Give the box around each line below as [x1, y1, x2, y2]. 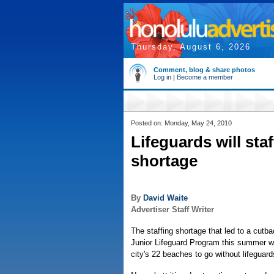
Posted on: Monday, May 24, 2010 [131, 119, 232, 127]
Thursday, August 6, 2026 [131, 42, 251, 51]
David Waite [143, 193, 188, 202]
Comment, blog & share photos [154, 66, 255, 73]
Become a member [177, 73, 233, 81]
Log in [154, 73, 171, 81]
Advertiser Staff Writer [131, 205, 214, 214]
